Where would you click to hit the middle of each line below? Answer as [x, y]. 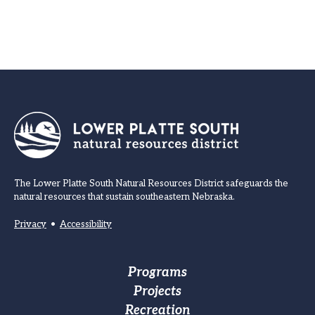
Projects [157, 291]
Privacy [30, 224]
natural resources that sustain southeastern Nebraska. [124, 197]
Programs [157, 272]
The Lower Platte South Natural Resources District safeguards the [151, 184]
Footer [50, 276]
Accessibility [86, 224]
